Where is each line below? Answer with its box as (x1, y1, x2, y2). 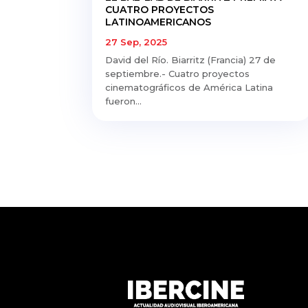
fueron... (105, 95, 142, 107)
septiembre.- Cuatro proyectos (105, 67, 250, 79)
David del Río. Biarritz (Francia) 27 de (105, 54, 276, 65)
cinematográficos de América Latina (105, 81, 274, 93)
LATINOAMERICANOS (105, 15, 212, 28)
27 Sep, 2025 (105, 36, 168, 47)
